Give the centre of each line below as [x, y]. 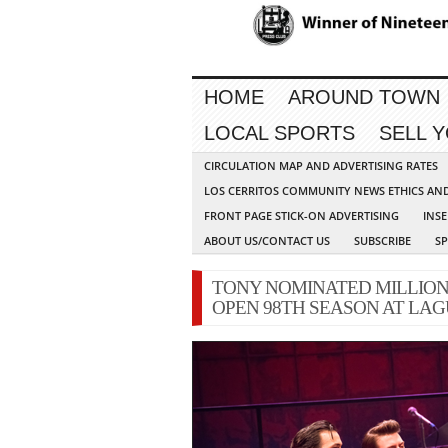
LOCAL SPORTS [279, 133]
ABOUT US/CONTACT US [267, 241]
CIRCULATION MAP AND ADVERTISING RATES [321, 166]
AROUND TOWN [364, 97]
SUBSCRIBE [382, 241]
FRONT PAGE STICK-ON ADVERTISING [301, 216]
